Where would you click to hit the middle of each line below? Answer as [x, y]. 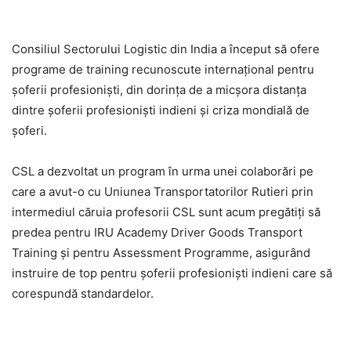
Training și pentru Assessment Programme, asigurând [161, 252]
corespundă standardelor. [83, 293]
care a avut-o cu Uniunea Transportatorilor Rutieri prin [163, 191]
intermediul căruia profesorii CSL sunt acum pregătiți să [166, 212]
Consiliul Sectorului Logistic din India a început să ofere [166, 49]
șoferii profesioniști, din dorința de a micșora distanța [159, 89]
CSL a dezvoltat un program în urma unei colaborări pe [163, 171]
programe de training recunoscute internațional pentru [163, 69]
